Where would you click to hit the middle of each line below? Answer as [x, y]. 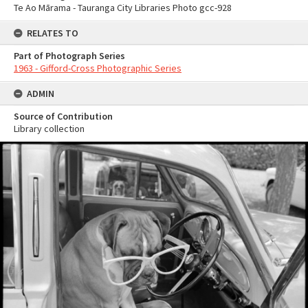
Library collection [49, 129]
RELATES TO [53, 33]
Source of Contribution [63, 116]
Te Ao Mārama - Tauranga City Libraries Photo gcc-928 [123, 8]
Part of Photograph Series [69, 56]
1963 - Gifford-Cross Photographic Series [98, 68]
